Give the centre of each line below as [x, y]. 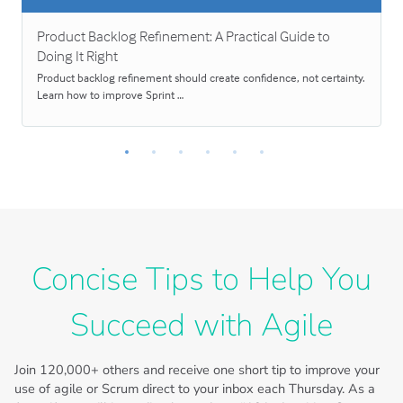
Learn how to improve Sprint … [111, 94]
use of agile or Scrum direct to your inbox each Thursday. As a [195, 388]
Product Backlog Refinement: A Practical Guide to [184, 36]
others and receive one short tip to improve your [240, 369]
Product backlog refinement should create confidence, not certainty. [201, 77]
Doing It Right [78, 56]
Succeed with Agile [201, 324]
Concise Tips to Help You [201, 278]
